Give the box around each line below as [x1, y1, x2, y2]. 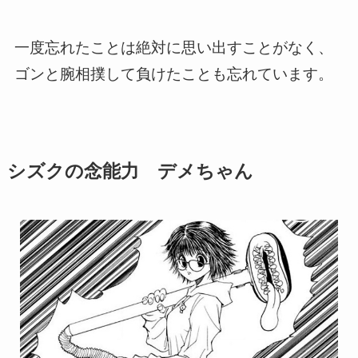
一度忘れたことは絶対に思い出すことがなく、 [14, 38, 333, 56]
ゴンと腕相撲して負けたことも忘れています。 [14, 65, 333, 82]
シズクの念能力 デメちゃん [6, 161, 253, 181]
